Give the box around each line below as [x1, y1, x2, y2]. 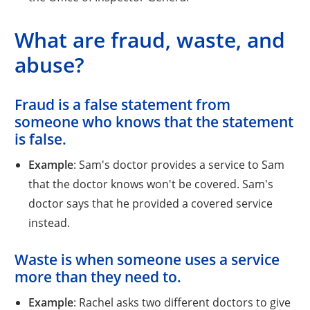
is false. [15, 129, 67, 149]
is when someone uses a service [57, 249, 280, 269]
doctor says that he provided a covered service [28, 195, 273, 210]
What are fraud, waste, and [15, 26, 286, 53]
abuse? [15, 51, 85, 78]
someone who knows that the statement [15, 111, 294, 131]
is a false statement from [55, 94, 231, 114]
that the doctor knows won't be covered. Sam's [28, 176, 273, 191]
